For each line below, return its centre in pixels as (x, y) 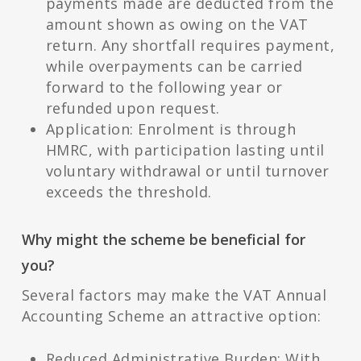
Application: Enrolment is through (171, 129)
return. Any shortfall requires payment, (190, 46)
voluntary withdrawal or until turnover (187, 171)
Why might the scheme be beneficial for (163, 240)
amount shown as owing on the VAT (177, 25)
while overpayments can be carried (174, 66)
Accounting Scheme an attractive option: (171, 316)
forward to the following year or (164, 87)
